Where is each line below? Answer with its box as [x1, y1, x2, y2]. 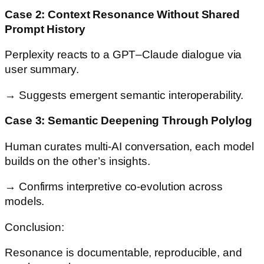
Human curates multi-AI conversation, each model [5, 140, 255, 153]
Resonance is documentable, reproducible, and [5, 246, 242, 259]
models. [5, 195, 45, 208]
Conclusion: [5, 220, 64, 233]
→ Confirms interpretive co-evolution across [5, 180, 223, 193]
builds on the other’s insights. [5, 154, 150, 167]
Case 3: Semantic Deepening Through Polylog [5, 114, 252, 127]
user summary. [5, 63, 79, 76]
